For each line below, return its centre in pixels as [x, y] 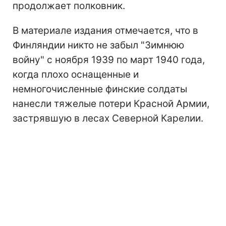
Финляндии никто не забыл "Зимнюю [98, 45]
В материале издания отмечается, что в [105, 30]
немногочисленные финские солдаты [100, 89]
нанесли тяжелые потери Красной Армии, [111, 103]
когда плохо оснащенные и [76, 74]
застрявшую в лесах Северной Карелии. [108, 118]
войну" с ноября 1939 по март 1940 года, [109, 60]
